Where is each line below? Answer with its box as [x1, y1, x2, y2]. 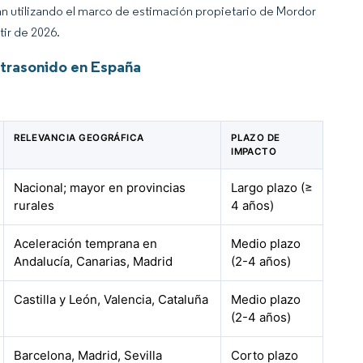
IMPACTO [231, 146, 277, 157]
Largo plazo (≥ [231, 180, 314, 195]
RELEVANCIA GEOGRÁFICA [14, 132, 144, 143]
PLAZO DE [231, 132, 280, 143]
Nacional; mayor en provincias [14, 180, 186, 195]
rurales [14, 198, 55, 213]
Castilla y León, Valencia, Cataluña [14, 292, 209, 307]
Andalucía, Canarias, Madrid [14, 254, 173, 269]
